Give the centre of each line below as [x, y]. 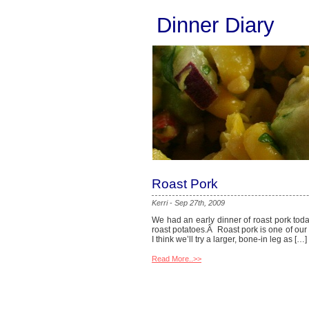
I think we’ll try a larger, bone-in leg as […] [229, 239]
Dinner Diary [216, 25]
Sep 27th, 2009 [200, 203]
